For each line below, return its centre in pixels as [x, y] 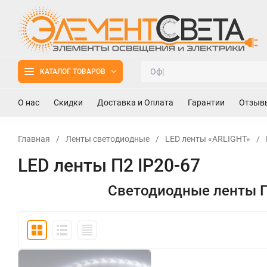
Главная [34, 139]
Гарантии [206, 102]
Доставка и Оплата [135, 102]
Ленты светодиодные [108, 139]
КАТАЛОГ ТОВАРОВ [73, 71]
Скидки [68, 102]
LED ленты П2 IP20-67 [109, 165]
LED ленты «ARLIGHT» [208, 139]
